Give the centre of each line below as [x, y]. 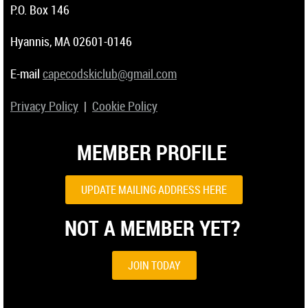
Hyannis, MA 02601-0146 [71, 42]
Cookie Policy [125, 106]
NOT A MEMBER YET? [152, 228]
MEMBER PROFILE [152, 153]
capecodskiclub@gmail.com [110, 74]
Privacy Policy [44, 106]
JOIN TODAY [154, 265]
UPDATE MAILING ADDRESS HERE [154, 190]
